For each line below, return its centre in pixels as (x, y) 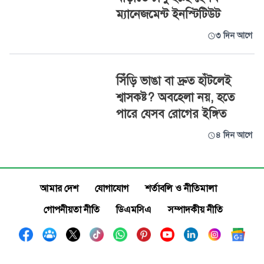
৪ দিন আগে (234, 135)
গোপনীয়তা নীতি (72, 210)
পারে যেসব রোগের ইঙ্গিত (171, 114)
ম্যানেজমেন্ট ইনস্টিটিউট (168, 14)
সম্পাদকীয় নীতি (195, 210)
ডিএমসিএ (134, 210)
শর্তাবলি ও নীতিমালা (181, 189)
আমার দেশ (59, 189)
